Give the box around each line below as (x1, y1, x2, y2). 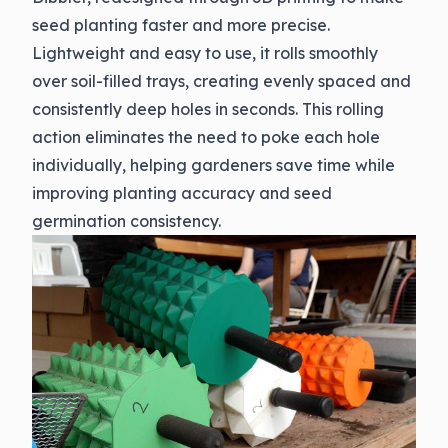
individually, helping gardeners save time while (32, 155, 395, 176)
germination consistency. (32, 211, 221, 232)
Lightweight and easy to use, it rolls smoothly (32, 43, 378, 64)
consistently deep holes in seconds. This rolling (32, 99, 384, 120)
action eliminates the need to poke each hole (32, 127, 380, 148)
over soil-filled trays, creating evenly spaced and (32, 71, 411, 92)
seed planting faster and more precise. (32, 15, 330, 36)
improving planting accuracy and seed (32, 183, 332, 204)
